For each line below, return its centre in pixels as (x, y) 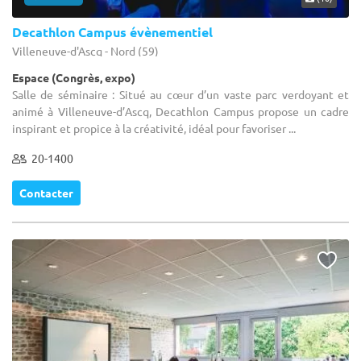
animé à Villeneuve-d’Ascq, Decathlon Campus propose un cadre (180, 111)
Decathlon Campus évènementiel (112, 31)
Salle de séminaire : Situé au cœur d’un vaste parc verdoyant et (180, 94)
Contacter (46, 192)
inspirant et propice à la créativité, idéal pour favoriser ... (154, 128)
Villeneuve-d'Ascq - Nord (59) (85, 50)
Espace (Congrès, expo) (74, 77)
